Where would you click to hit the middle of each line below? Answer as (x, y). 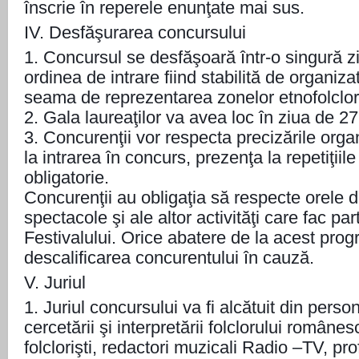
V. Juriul (55, 282)
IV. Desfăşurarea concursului (135, 32)
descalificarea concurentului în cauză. (169, 258)
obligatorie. (67, 177)
